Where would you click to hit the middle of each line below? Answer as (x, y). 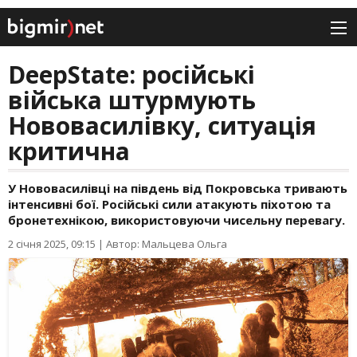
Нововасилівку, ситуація (162, 126)
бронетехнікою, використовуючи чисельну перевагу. (177, 220)
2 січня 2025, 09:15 (52, 244)
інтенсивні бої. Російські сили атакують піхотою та (169, 204)
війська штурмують (132, 100)
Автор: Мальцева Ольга (167, 244)
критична (69, 151)
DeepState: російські (131, 75)
